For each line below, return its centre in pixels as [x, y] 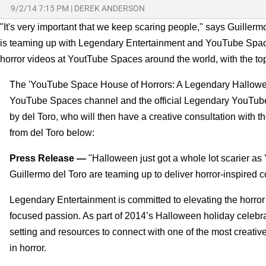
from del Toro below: [52, 132]
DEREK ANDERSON [110, 8]
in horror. [28, 248]
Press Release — [48, 158]
